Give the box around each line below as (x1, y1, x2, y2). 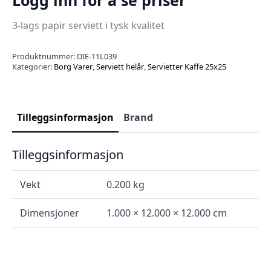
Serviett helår (96, 60, 144, 72)
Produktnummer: (12, 50, 77, 62)
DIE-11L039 (77, 50, 117, 62)
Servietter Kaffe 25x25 (148, 60, 226, 72)
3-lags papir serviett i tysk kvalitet (12, 18, 165, 32)
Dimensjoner (19, 206, 79, 220)
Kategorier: (12, 60, 54, 72)
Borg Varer (54, 60, 93, 72)
